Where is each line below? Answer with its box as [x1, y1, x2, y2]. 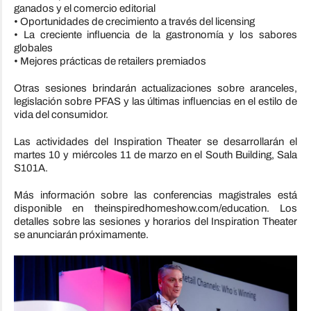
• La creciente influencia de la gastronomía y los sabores [13, 29, 298, 41]
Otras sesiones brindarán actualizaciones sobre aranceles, [13, 83, 298, 94]
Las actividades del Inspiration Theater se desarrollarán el [13, 136, 298, 148]
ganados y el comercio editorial [13, 3, 155, 15]
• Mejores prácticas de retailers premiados [13, 56, 206, 67]
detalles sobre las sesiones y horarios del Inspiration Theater [13, 216, 298, 228]
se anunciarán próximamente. [13, 229, 149, 241]
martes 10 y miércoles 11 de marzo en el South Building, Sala [13, 149, 298, 161]
